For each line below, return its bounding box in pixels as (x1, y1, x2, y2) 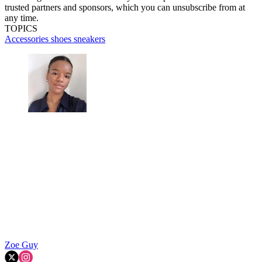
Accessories (5, 34, 51, 44)
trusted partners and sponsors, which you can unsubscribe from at (5, 2, 245, 13)
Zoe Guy (5, 240, 38, 250)
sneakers (74, 34, 105, 44)
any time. (5, 13, 39, 23)
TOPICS (5, 23, 37, 34)
